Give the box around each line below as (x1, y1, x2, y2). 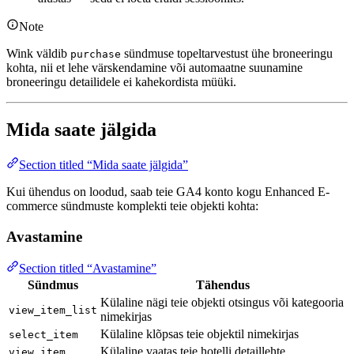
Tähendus (196, 278, 250, 292)
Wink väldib (6, 47, 70, 61)
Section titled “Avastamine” (19, 262, 156, 276)
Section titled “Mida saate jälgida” (19, 157, 188, 171)
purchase (70, 48, 121, 61)
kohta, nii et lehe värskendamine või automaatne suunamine (6, 61, 303, 75)
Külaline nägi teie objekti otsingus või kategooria (100, 296, 344, 310)
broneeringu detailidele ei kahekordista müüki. (6, 75, 236, 89)
